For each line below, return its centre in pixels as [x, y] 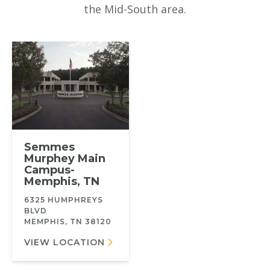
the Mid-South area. [135, 9]
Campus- [49, 170]
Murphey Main [65, 158]
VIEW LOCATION [64, 242]
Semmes [49, 147]
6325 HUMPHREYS [64, 199]
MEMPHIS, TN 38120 [68, 221]
